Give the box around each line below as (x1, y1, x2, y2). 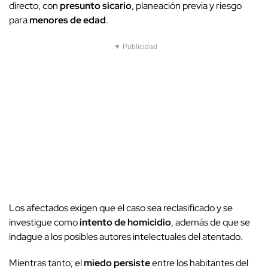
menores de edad (29, 14, 106, 27)
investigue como (9, 216, 80, 229)
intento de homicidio (80, 216, 171, 229)
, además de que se (171, 216, 250, 229)
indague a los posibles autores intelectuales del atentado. (9, 230, 243, 243)
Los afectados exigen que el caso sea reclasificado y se (9, 202, 233, 215)
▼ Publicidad (114, 42, 157, 51)
